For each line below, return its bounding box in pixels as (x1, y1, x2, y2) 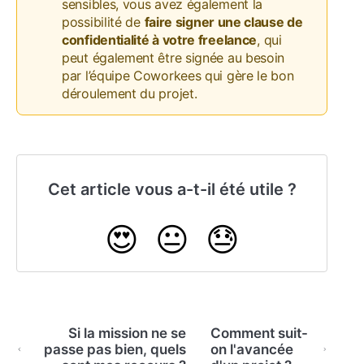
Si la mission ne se (68, 324, 187, 341)
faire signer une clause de (144, 13, 303, 30)
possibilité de (62, 13, 145, 30)
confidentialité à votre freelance (62, 31, 258, 48)
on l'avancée (210, 340, 294, 357)
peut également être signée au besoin (62, 49, 285, 66)
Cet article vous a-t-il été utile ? (47, 179, 297, 199)
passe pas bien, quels (44, 340, 187, 357)
